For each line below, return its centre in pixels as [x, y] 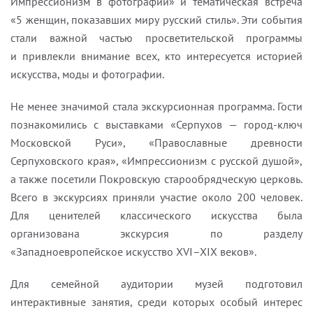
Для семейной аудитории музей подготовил [156, 284]
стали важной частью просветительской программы [156, 38]
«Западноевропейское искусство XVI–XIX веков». [133, 252]
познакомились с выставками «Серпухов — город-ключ [156, 124]
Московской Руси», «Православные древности [156, 143]
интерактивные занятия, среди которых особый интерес [156, 302]
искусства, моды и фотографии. [87, 74]
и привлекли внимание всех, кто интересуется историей [156, 56]
